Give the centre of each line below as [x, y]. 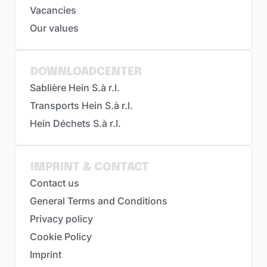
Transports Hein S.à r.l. [81, 106]
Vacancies [53, 10]
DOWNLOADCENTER [86, 72]
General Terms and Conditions [99, 201]
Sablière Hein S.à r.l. [75, 88]
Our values [54, 28]
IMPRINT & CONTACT [90, 167]
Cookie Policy [61, 237]
